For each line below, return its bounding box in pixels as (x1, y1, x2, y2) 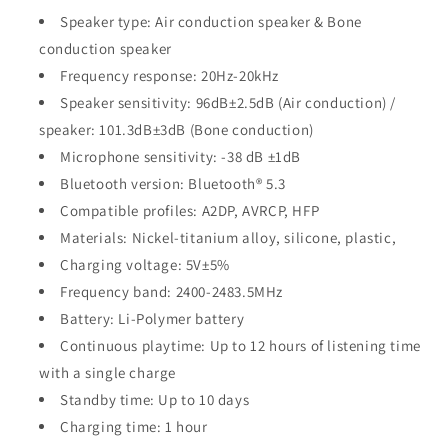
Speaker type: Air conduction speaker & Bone (60, 12, 362, 32)
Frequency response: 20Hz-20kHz (60, 66, 279, 86)
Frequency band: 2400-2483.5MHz (60, 282, 283, 302)
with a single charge (39, 363, 176, 383)
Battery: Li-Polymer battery (60, 309, 245, 329)
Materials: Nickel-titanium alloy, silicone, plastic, (60, 228, 400, 248)
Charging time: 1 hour (60, 417, 208, 437)
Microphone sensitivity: (60, 147, 218, 167)
